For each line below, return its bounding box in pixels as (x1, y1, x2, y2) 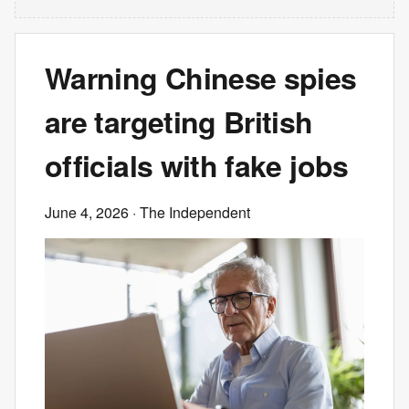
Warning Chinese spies (45, 57, 357, 99)
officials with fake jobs (45, 144, 349, 186)
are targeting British (45, 100, 313, 142)
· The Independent (129, 202, 250, 223)
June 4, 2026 (45, 202, 129, 223)
